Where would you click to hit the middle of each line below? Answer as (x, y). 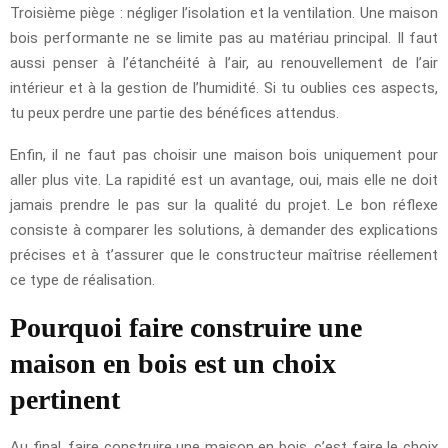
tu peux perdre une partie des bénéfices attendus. (174, 113)
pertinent (65, 400)
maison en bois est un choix (173, 364)
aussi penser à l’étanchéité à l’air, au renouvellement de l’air (224, 63)
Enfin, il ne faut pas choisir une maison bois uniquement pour (224, 155)
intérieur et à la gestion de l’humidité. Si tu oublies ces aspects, (224, 88)
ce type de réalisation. (82, 280)
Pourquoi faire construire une (186, 328)
